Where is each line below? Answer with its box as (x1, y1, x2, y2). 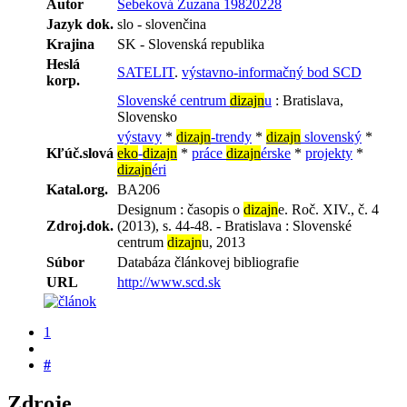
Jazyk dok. (46, 16, 114, 32)
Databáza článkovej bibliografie (117, 254, 299, 270)
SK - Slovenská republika (117, 36, 264, 52)
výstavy (117, 129, 162, 144)
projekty (305, 145, 352, 161)
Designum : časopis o (117, 202, 243, 217)
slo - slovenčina (117, 16, 206, 32)
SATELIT (117, 65, 174, 80)
